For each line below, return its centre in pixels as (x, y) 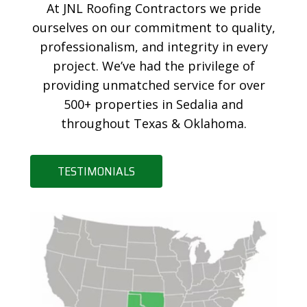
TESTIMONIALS (96, 171)
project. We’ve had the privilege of (153, 65)
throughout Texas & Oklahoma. (153, 123)
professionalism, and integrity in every (153, 46)
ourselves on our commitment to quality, (153, 27)
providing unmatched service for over (153, 85)
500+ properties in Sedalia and (153, 104)
